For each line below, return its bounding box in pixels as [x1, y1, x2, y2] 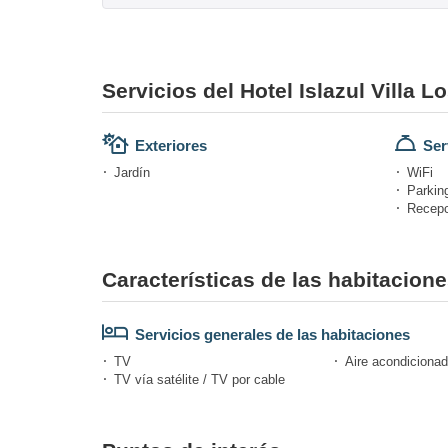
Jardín [114, 164, 150, 180]
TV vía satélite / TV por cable [114, 371, 285, 387]
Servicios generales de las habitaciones [135, 325, 410, 343]
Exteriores [135, 136, 207, 154]
